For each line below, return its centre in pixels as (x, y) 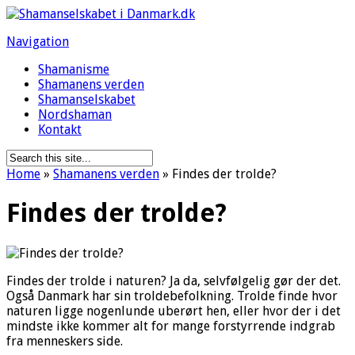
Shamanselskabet (87, 99)
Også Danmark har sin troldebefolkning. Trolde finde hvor (172, 296)
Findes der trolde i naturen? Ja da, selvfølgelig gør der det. (174, 281)
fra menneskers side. (65, 341)
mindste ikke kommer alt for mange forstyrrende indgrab (171, 326)
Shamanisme (74, 69)
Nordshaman (75, 115)
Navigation (38, 42)
